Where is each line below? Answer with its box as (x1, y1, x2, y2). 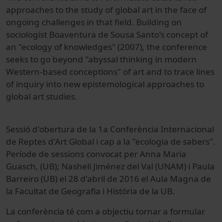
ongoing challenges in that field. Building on (6, 16, 182, 28)
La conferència (6, 205, 64, 217)
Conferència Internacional (110, 123, 214, 135)
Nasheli (61, 160, 91, 172)
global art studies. (6, 90, 77, 102)
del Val (127, 160, 153, 172)
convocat (86, 148, 122, 160)
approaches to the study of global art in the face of (6, 3, 207, 15)
